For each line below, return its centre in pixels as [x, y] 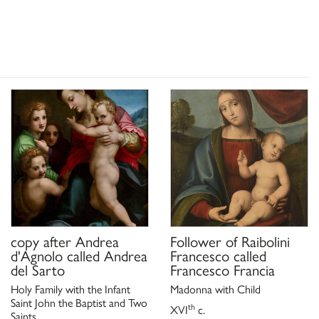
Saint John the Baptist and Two [79, 302]
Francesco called [218, 255]
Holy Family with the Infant [70, 288]
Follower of [204, 240]
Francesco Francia [223, 269]
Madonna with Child [215, 288]
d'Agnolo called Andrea [79, 255]
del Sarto [38, 269]
